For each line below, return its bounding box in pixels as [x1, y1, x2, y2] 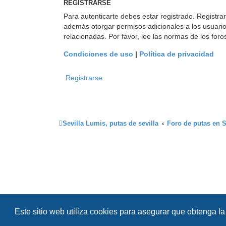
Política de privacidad [139, 49, 214, 58]
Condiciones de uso [64, 49, 133, 58]
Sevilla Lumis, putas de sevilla [63, 119, 158, 127]
